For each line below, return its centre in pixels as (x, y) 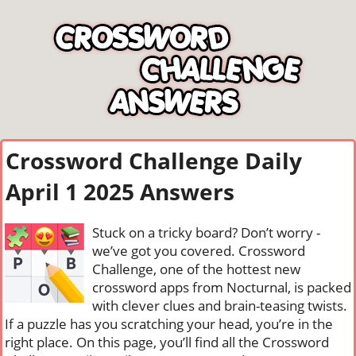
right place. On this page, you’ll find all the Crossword (167, 342)
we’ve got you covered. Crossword (199, 251)
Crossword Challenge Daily (154, 161)
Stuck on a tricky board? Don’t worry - (206, 232)
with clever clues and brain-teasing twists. (220, 306)
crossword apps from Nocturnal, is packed (222, 287)
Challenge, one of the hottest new (196, 269)
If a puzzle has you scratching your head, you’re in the (169, 324)
